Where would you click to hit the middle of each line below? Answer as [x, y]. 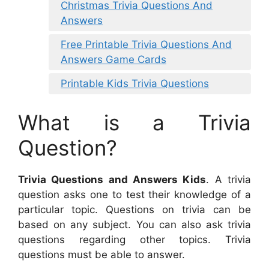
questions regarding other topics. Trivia [134, 239]
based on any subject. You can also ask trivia [134, 224]
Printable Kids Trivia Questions [135, 84]
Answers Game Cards [113, 60]
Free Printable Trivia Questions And [146, 45]
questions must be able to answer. [101, 254]
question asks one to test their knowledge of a [134, 194]
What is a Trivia [134, 122]
